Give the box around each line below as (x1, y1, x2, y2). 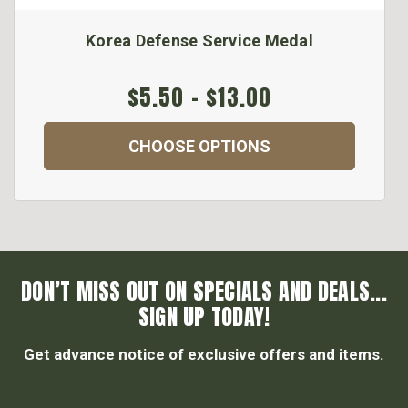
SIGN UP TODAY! (138, 301, 270, 334)
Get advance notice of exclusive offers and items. (24, 345, 384, 364)
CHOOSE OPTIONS (128, 137, 270, 157)
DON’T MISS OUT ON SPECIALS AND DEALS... (21, 275, 387, 309)
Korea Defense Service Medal (86, 31, 313, 51)
